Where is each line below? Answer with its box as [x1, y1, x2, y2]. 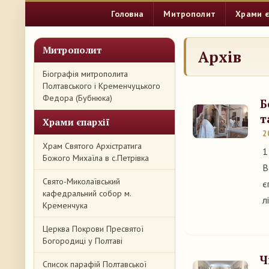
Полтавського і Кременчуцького [43, 80, 160, 91]
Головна [111, 8, 144, 19]
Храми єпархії [43, 116, 110, 128]
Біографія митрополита [43, 68, 128, 79]
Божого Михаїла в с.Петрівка [43, 153, 149, 163]
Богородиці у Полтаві [43, 235, 122, 246]
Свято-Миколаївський [43, 176, 120, 187]
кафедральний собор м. [43, 188, 131, 199]
